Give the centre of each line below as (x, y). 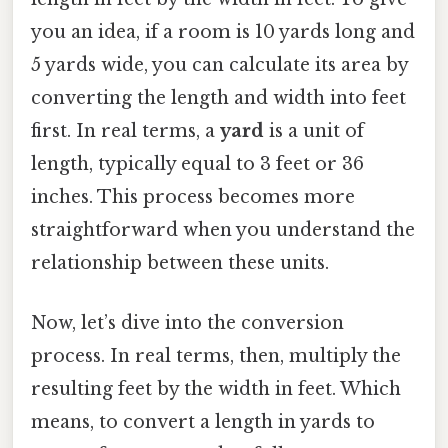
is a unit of (314, 131)
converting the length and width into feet (218, 98)
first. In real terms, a (125, 131)
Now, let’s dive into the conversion (187, 322)
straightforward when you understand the (223, 230)
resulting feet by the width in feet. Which (216, 388)
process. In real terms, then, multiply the (216, 355)
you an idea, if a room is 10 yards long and (223, 32)
